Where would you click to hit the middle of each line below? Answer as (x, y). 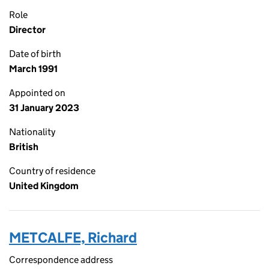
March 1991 (33, 69)
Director (27, 30)
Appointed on (37, 93)
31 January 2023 (44, 108)
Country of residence (52, 171)
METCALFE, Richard (73, 237)
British (24, 147)
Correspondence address (61, 260)
